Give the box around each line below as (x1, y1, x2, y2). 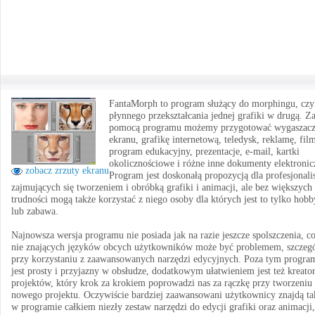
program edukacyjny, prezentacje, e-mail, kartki (109, 146, 300, 157)
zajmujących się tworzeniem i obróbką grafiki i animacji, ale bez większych (11, 182, 312, 193)
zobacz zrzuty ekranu (22, 165, 109, 176)
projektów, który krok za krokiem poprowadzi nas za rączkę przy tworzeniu (11, 278, 312, 288)
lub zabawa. (11, 206, 58, 217)
